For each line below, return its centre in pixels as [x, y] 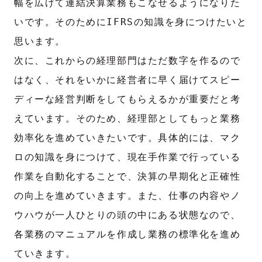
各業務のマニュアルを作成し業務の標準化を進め [127, 234]
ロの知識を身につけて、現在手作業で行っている [127, 157]
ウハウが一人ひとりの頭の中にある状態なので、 [127, 215]
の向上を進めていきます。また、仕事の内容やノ [127, 195]
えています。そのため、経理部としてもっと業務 [127, 118]
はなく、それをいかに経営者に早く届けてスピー [127, 80]
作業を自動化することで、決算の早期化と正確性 [127, 176]
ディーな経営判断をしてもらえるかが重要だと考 [127, 99]
